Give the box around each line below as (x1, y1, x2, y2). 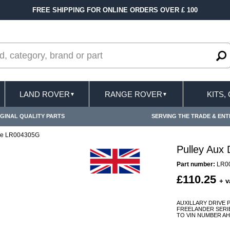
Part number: (177, 161, 215, 168)
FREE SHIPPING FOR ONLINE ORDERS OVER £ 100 (32, 6, 198, 14)
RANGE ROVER (105, 89, 162, 99)
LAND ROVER (19, 89, 70, 99)
